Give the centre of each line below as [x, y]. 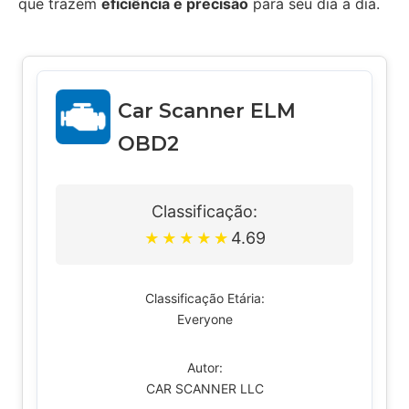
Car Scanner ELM [206, 111]
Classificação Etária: [204, 298]
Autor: [204, 367]
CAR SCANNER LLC [204, 388]
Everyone [204, 319]
